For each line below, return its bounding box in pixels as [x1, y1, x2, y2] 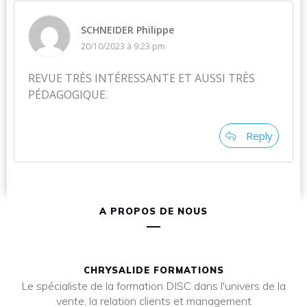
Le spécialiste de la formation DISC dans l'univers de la [21, 279, 286, 293]
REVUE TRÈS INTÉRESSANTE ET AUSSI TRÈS [28, 71, 255, 86]
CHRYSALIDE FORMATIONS [83, 265, 224, 275]
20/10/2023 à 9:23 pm [81, 40, 165, 52]
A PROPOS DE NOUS [99, 206, 208, 217]
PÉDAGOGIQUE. [28, 87, 108, 102]
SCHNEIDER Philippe [81, 23, 174, 36]
